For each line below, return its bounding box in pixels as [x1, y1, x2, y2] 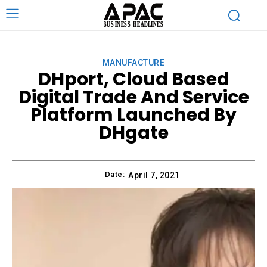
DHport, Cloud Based [38, 66, 229, 92]
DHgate [98, 120, 169, 145]
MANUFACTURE [102, 57, 165, 67]
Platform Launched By [30, 102, 237, 128]
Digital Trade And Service [18, 84, 249, 110]
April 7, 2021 [128, 170, 180, 180]
